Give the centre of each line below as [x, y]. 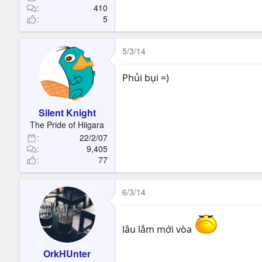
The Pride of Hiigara [67, 125]
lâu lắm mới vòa [158, 229]
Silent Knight [67, 113]
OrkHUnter [67, 254]
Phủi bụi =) [146, 78]
